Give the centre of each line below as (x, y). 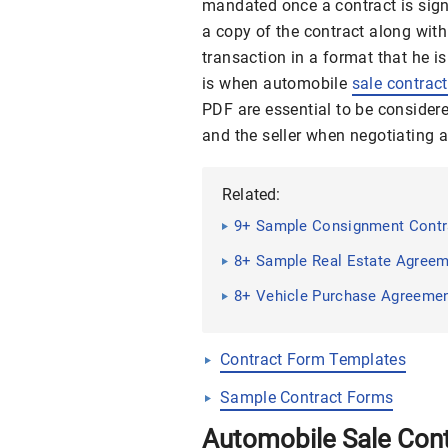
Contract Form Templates (313, 359)
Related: (251, 194)
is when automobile (277, 83)
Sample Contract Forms (307, 397)
